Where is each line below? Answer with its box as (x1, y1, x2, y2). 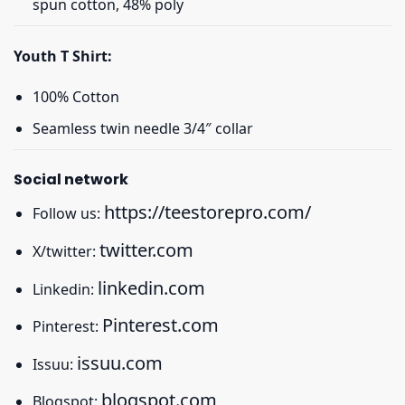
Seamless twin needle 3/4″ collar (32, 118, 253, 138)
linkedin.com (97, 275, 205, 300)
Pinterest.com (101, 313, 219, 338)
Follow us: (32, 203, 104, 224)
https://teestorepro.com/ (103, 200, 311, 225)
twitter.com (99, 237, 193, 262)
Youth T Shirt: (14, 45, 112, 66)
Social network (14, 169, 128, 191)
